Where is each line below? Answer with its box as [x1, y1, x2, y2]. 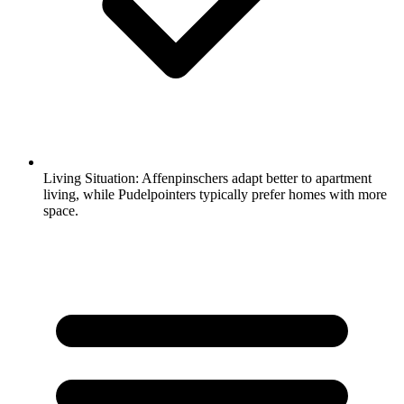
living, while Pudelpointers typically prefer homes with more [43, 186, 387, 202]
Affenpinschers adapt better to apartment [139, 170, 372, 186]
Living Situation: [43, 170, 139, 186]
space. [43, 202, 78, 218]
